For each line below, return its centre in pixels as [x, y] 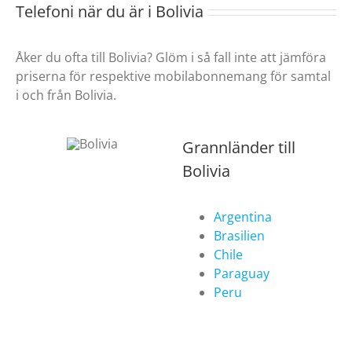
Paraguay [242, 274]
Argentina [243, 217]
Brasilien [240, 236]
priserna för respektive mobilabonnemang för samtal [173, 77]
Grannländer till [239, 148]
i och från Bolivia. [66, 95]
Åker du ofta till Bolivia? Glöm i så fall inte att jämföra [171, 58]
